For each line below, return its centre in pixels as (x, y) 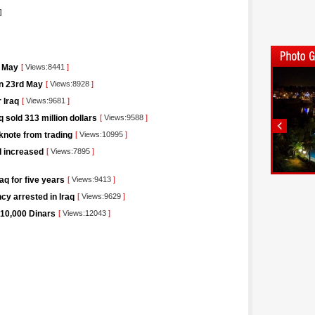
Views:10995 (101, 134)
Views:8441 (45, 67)
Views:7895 (70, 151)
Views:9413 (91, 179)
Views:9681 (46, 101)
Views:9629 (101, 196)
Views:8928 (70, 84)
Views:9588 (124, 117)
